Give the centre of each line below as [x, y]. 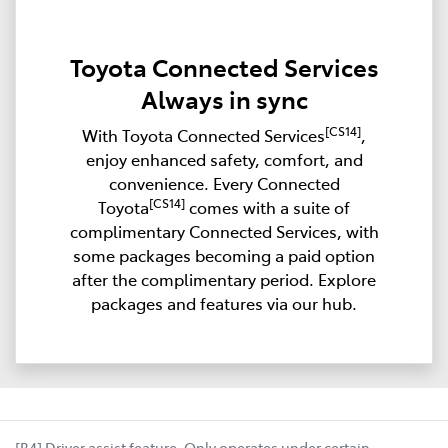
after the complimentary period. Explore [224, 278]
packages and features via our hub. [224, 302]
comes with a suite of [267, 206]
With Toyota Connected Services [203, 134]
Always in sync [224, 98]
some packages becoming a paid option [224, 254]
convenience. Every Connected [224, 182]
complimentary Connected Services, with [224, 230]
